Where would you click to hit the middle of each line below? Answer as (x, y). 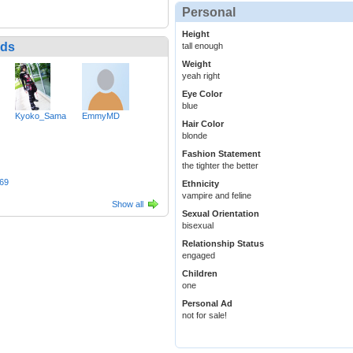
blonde (195, 136)
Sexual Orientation (221, 214)
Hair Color (203, 124)
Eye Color (202, 94)
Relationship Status (223, 244)
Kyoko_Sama (41, 115)
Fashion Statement (221, 154)
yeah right (201, 76)
